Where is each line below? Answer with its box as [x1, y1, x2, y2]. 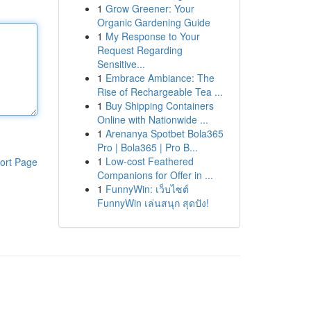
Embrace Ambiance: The [105, 71, 215, 85]
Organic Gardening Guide [96, 15, 210, 29]
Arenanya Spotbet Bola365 [105, 126, 224, 140]
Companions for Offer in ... [96, 168, 213, 182]
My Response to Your [105, 29, 200, 43]
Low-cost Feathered [105, 154, 194, 168]
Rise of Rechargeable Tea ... [96, 85, 223, 99]
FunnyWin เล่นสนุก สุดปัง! [96, 196, 209, 210]
